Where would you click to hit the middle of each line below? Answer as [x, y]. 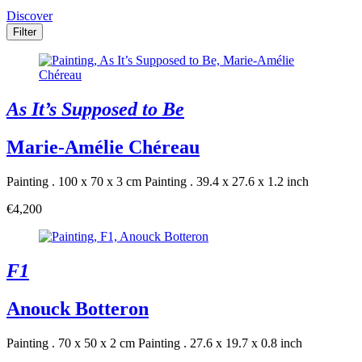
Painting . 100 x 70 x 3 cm [74, 182]
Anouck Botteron [78, 308]
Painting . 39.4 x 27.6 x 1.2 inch [227, 182]
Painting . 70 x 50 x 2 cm [71, 343]
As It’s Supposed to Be [95, 109]
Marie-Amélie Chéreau [103, 147]
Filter [25, 32]
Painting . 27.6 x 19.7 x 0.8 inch [220, 343]
